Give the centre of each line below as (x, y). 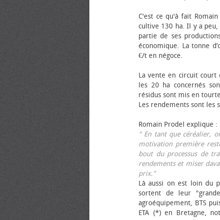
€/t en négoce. (161, 56)
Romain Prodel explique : (178, 124)
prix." (147, 174)
